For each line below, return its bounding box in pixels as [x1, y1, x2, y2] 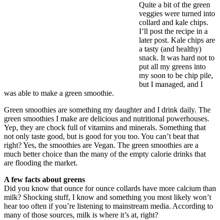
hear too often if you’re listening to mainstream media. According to [4, 201, 213, 210]
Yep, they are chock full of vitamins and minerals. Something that [4, 123, 206, 132]
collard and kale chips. [139, 18, 208, 27]
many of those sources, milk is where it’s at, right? [4, 210, 158, 219]
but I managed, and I [139, 80, 203, 88]
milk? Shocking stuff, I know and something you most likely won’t [4, 192, 211, 201]
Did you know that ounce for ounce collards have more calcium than [4, 184, 216, 192]
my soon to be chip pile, [139, 71, 213, 80]
